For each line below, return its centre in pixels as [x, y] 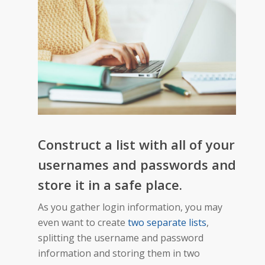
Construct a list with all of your [136, 144]
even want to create [83, 222]
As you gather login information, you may [130, 207]
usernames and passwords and [137, 164]
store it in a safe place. [110, 184]
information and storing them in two [119, 253]
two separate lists [167, 222]
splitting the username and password [121, 237]
